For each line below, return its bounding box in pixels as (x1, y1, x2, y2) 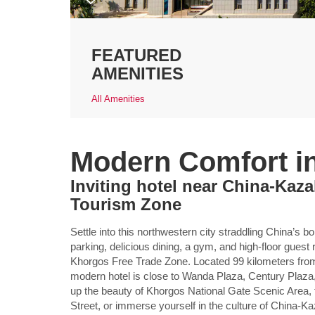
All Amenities (91, 94, 145, 104)
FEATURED (91, 46, 181, 65)
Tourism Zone (70, 195, 181, 214)
